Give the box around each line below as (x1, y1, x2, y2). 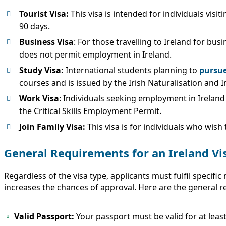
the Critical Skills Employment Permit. (19, 105, 161, 117)
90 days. (19, 20, 50, 32)
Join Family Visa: (19, 121, 85, 132)
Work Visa (19, 92, 59, 104)
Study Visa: (19, 64, 66, 76)
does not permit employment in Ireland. (19, 48, 172, 60)
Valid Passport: (14, 211, 76, 222)
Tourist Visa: (19, 8, 71, 19)
